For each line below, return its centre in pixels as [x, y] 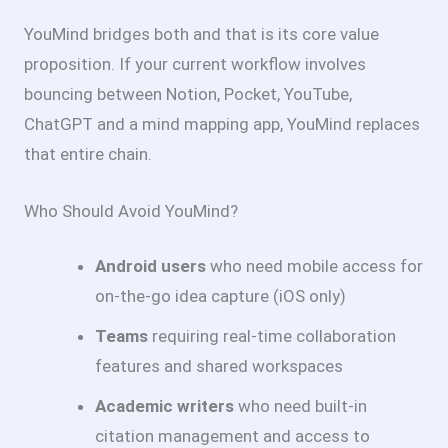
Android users [150, 266]
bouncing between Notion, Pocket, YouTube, [188, 93]
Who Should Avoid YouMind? [131, 210]
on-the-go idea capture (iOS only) [220, 296]
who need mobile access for [314, 266]
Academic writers [164, 406]
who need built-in [300, 406]
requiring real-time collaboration [272, 336]
